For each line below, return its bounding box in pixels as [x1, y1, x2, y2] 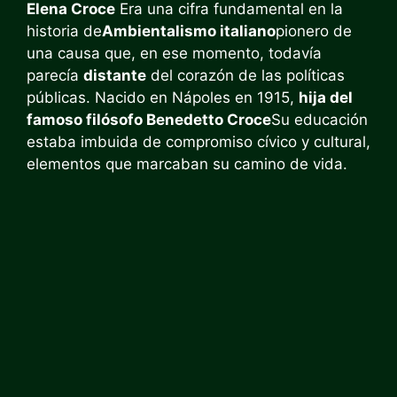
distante [83, 66, 146, 84]
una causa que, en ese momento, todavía [27, 43, 322, 62]
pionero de [276, 21, 352, 40]
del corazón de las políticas [146, 66, 345, 84]
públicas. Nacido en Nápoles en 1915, [27, 88, 299, 106]
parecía [27, 66, 83, 84]
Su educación [271, 110, 368, 128]
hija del [299, 88, 353, 106]
